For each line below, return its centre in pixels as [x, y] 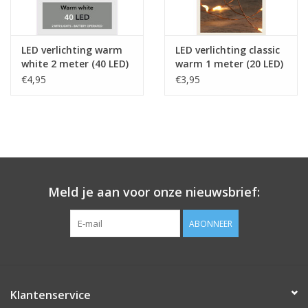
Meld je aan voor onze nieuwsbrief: [154, 191]
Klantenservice [51, 295]
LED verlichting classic [228, 49]
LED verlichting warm [72, 49]
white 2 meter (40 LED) [75, 63]
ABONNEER [210, 223]
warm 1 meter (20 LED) [229, 63]
